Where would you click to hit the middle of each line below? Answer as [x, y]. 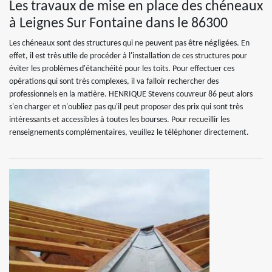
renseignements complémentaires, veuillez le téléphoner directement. [129, 133]
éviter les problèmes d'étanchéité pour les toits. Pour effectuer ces [122, 69]
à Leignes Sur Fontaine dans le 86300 [118, 24]
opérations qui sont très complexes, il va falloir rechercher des [114, 82]
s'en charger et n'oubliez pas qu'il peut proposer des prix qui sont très [126, 107]
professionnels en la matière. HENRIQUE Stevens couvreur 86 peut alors [131, 94]
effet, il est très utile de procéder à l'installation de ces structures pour [128, 56]
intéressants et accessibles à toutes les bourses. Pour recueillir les [119, 120]
